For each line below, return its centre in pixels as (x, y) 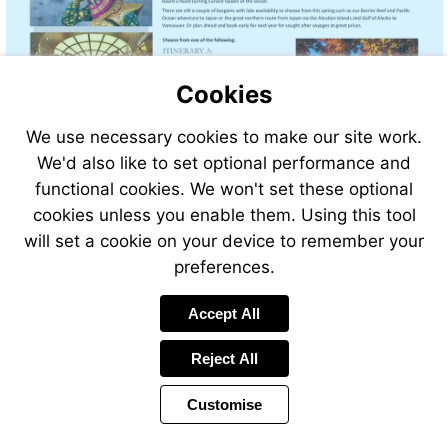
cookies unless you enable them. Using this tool (224, 215)
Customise (224, 404)
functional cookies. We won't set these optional (224, 189)
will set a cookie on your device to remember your (224, 241)
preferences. (224, 267)
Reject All (224, 358)
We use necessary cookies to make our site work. (224, 137)
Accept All (224, 313)
